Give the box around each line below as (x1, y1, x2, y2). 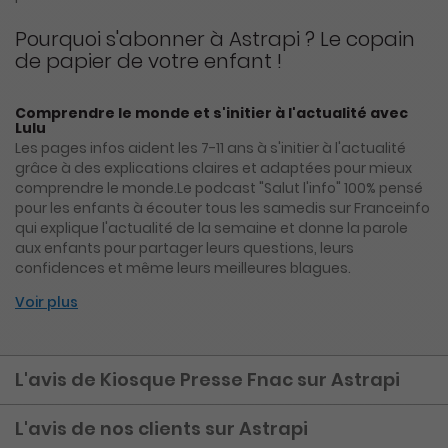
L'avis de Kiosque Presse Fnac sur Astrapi (15, 366, 400, 392)
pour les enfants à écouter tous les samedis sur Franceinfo (15, 197, 430, 218)
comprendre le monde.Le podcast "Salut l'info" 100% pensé (15, 177, 423, 198)
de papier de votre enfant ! (15, 46, 282, 75)
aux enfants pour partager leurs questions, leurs (15, 237, 354, 258)
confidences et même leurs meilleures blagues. (15, 257, 354, 278)
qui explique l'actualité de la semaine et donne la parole (15, 217, 408, 238)
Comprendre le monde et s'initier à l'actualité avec (15, 102, 408, 123)
